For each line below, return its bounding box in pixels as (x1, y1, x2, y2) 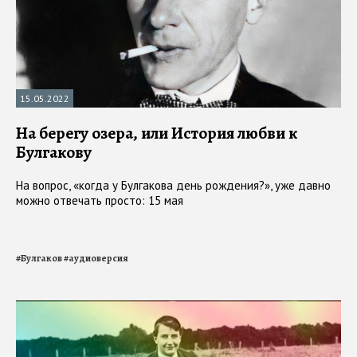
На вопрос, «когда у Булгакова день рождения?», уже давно (16, 177, 331, 193)
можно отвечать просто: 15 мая (16, 192, 183, 208)
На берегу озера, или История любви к (16, 121, 297, 144)
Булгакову (16, 140, 92, 163)
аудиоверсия (69, 251, 128, 265)
